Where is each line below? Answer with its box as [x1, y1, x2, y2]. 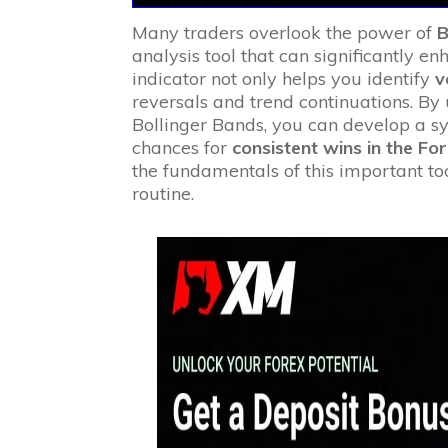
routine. [131, 181, 194, 205]
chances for [131, 135, 232, 159]
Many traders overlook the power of [131, 20, 437, 44]
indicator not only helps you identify [131, 66, 435, 90]
